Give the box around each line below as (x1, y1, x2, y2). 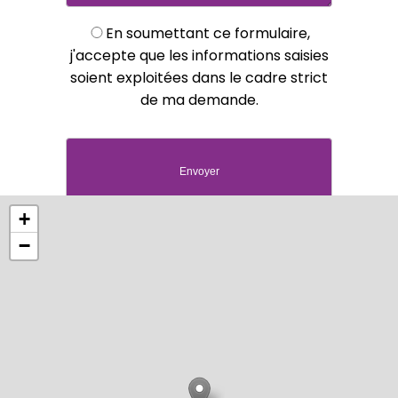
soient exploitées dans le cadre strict (70, 67, 328, 88)
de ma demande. (139, 89, 259, 110)
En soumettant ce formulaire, (106, 22, 310, 44)
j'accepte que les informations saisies (69, 44, 329, 66)
